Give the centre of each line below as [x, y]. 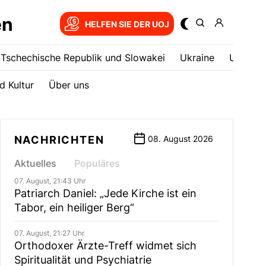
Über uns [69, 85]
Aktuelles [35, 163]
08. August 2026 [180, 139]
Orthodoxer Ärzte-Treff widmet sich [105, 246]
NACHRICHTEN [59, 140]
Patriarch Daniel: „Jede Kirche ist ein [105, 193]
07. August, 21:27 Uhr [49, 233]
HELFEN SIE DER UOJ [127, 24]
